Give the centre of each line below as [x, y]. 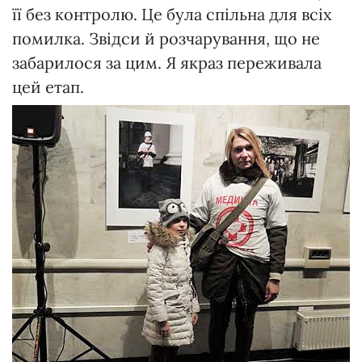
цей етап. [48, 86]
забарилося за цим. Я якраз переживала [167, 62]
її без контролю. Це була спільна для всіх [172, 14]
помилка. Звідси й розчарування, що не [166, 38]
